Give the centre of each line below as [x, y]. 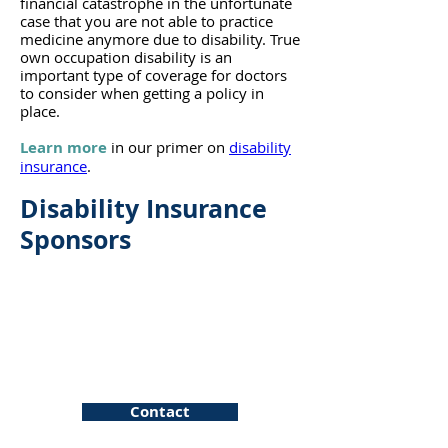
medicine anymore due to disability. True [160, 39]
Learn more [63, 147]
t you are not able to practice [174, 21]
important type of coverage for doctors [153, 75]
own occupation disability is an [126, 57]
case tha [48, 21]
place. [40, 111]
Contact [160, 411]
